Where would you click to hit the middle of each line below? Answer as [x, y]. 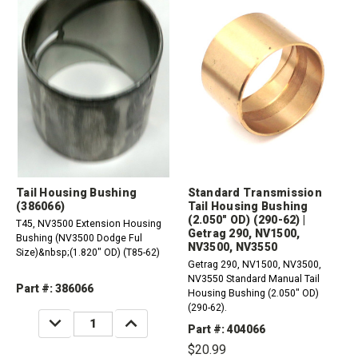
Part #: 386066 [55, 289]
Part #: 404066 [226, 330]
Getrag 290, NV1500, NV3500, [254, 265]
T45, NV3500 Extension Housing [89, 224]
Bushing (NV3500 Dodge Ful [79, 239]
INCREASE [148, 318]
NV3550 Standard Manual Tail [253, 279]
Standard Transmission [255, 193]
